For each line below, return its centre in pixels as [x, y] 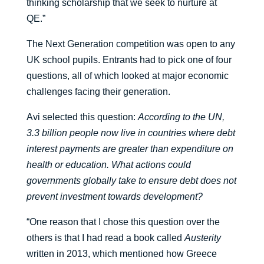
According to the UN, [181, 117]
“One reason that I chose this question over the [123, 222]
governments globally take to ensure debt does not [131, 181]
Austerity [202, 238]
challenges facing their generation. [98, 92]
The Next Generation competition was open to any [131, 44]
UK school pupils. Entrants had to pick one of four [129, 60]
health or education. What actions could [108, 165]
